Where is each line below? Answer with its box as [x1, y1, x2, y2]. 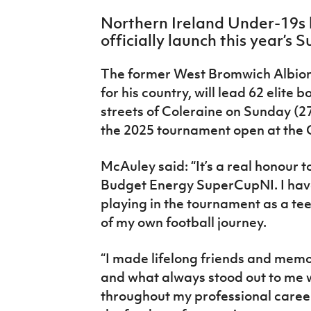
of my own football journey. [100, 213, 267, 230]
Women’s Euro [10, 35, 89, 51]
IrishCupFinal [10, 3, 83, 19]
